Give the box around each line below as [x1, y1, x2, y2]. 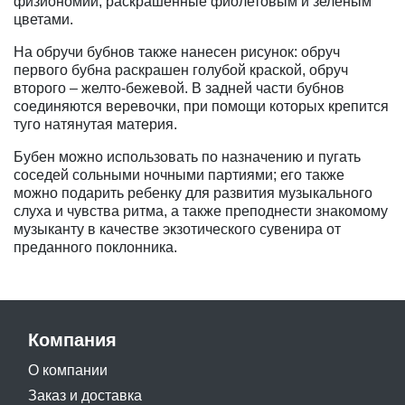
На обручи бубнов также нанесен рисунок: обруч [14, 43, 340, 60]
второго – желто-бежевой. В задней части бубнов [14, 80, 344, 96]
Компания [28, 329, 117, 350]
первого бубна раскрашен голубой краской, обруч [14, 61, 348, 78]
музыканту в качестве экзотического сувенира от [14, 221, 341, 237]
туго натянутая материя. [14, 116, 177, 132]
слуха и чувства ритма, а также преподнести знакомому [14, 202, 388, 219]
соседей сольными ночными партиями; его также [14, 166, 344, 183]
